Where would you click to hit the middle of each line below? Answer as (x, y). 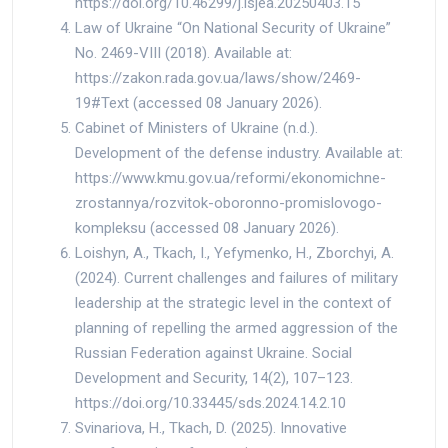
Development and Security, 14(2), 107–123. (214, 377)
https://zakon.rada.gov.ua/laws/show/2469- (218, 77)
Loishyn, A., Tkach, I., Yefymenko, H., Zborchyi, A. (234, 252)
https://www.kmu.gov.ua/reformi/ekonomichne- (230, 177)
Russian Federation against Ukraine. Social (213, 352)
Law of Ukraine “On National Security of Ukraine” (233, 27)
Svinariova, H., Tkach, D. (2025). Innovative (211, 427)
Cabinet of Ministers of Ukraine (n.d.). (196, 127)
